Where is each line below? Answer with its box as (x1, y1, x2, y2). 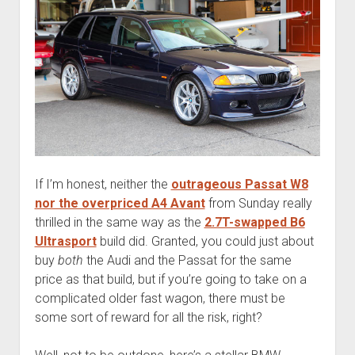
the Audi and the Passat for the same (82, 252, 292, 268)
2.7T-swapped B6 (204, 214, 305, 230)
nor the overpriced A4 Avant (34, 195, 205, 211)
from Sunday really (204, 195, 312, 211)
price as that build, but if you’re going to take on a (34, 271, 307, 287)
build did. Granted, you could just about (96, 233, 314, 249)
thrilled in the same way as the (34, 214, 204, 230)
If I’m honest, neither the (34, 176, 171, 192)
